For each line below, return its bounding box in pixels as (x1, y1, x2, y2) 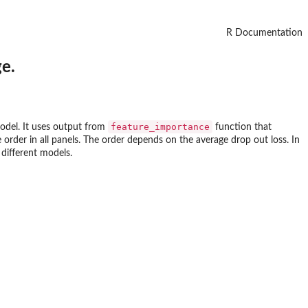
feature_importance (111, 122, 210, 133)
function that (212, 122, 272, 133)
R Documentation (226, 28, 302, 38)
